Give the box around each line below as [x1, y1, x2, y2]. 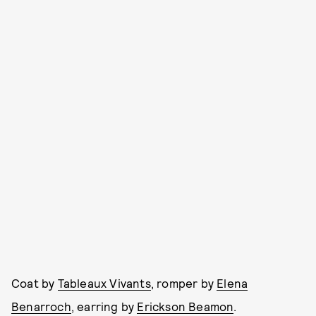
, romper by [150, 275, 217, 290]
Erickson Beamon [137, 298, 234, 313]
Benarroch [11, 298, 71, 313]
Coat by [11, 275, 58, 290]
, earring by [71, 298, 138, 313]
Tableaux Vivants [57, 275, 151, 290]
